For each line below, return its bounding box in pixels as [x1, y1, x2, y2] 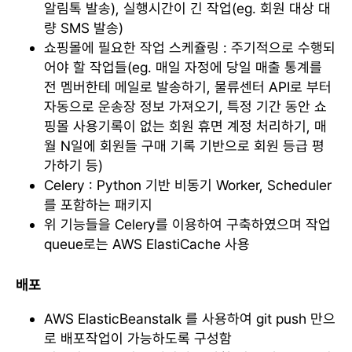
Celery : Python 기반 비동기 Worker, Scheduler [44, 176, 332, 193]
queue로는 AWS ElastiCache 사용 [44, 235, 250, 252]
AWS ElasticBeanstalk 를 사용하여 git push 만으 [44, 310, 335, 327]
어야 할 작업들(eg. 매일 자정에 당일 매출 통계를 [44, 58, 322, 75]
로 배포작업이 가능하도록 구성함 [44, 329, 232, 346]
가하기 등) [44, 156, 103, 174]
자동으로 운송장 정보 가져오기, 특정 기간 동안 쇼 [44, 97, 327, 115]
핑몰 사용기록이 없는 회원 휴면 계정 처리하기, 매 [44, 117, 327, 134]
